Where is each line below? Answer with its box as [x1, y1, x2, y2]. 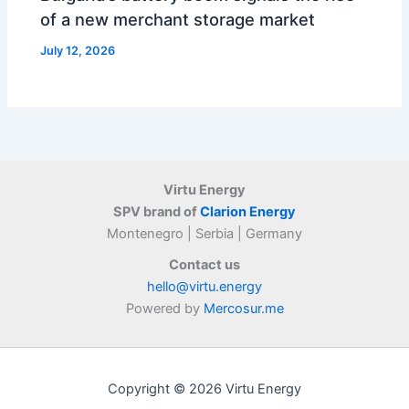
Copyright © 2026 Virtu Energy [108, 381, 301, 397]
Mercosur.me [203, 300, 284, 317]
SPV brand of [113, 204, 200, 220]
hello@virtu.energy [147, 278, 262, 295]
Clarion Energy [200, 204, 296, 220]
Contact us [169, 257, 240, 273]
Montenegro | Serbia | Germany [107, 225, 302, 242]
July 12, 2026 [40, 44, 116, 58]
